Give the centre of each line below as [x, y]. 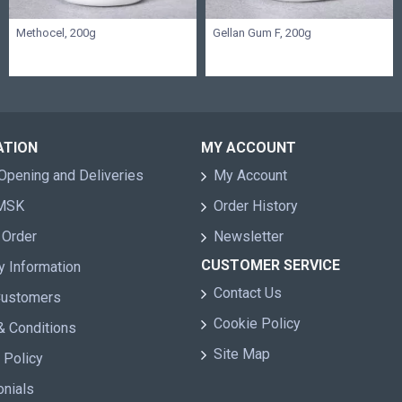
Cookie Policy [257, 323]
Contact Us [248, 293]
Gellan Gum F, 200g [262, 33]
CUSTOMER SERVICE [271, 265]
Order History [256, 206]
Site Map [242, 354]
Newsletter [249, 236]
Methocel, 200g [56, 33]
